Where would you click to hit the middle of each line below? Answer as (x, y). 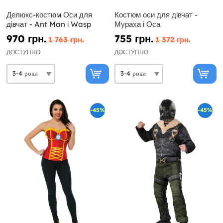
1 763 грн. (66, 39)
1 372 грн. (173, 39)
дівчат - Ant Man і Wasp (49, 24)
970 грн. (26, 38)
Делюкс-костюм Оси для (49, 14)
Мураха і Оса (137, 24)
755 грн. (134, 38)
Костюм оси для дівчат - (156, 14)
